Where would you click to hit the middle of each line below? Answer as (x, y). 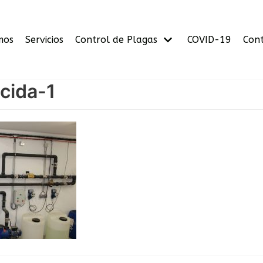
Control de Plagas (116, 40)
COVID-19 (209, 40)
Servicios (44, 40)
